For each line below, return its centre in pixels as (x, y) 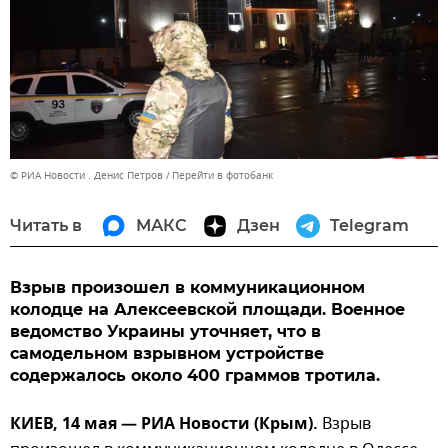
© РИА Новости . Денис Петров (86, 175)
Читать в (46, 225)
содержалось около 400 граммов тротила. (195, 375)
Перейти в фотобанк (222, 175)
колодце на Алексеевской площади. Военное (207, 309)
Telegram (369, 225)
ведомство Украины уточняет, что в (165, 331)
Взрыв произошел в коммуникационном (187, 287)
